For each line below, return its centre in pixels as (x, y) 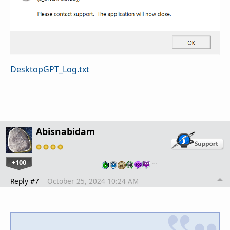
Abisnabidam (65, 132)
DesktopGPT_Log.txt (50, 70)
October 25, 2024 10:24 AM (93, 181)
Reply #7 (25, 181)
